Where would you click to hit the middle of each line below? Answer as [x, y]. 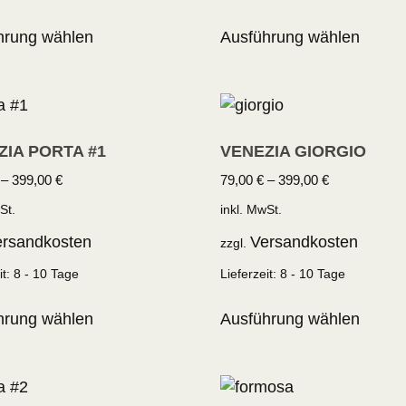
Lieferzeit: [251, 273]
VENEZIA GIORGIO [294, 152]
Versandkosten [304, 242]
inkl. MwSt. [251, 210]
